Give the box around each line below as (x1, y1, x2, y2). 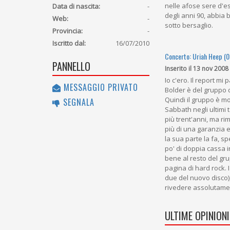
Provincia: (52, 26, 83, 36)
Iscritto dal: (52, 39, 86, 48)
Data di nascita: (52, 2, 100, 11)
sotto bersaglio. (165, 21, 214, 30)
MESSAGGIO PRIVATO (61, 81, 138, 94)
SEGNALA (61, 96, 94, 109)
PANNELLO (52, 59, 90, 74)
